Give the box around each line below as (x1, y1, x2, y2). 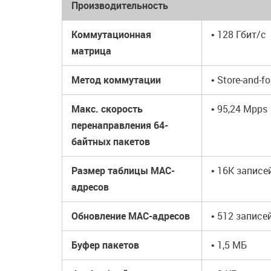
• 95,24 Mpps (211, 102, 267, 116)
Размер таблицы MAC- (71, 164, 175, 177)
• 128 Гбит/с (211, 28, 266, 41)
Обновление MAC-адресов (71, 209, 190, 223)
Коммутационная (71, 28, 151, 41)
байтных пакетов (71, 135, 150, 148)
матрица (71, 44, 111, 57)
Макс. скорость (71, 102, 143, 116)
